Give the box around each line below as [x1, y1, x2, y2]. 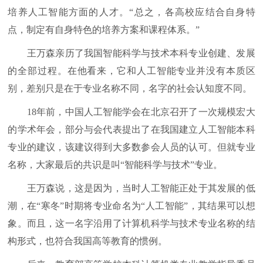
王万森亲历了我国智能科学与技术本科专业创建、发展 [8, 48, 255, 58]
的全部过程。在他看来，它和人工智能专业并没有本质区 [8, 66, 255, 76]
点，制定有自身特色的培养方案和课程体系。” [8, 25, 200, 35]
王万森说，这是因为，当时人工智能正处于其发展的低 [8, 183, 255, 193]
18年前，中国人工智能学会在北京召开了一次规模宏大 [8, 107, 255, 117]
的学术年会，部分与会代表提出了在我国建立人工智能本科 [8, 124, 255, 134]
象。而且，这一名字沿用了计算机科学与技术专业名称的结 [8, 218, 255, 228]
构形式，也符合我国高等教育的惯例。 [8, 236, 168, 246]
